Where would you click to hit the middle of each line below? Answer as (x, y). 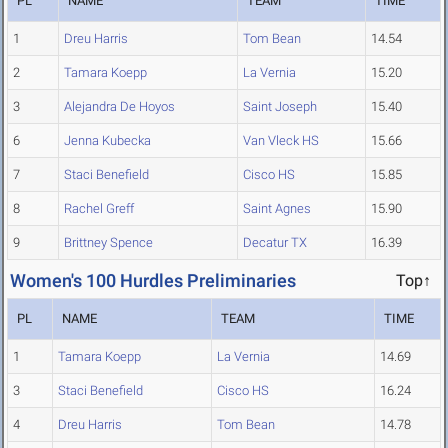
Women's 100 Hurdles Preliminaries (153, 281)
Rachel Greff (99, 209)
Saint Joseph (280, 107)
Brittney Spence (108, 243)
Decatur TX (275, 243)
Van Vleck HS (281, 141)
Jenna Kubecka (107, 141)
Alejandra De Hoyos (119, 107)
